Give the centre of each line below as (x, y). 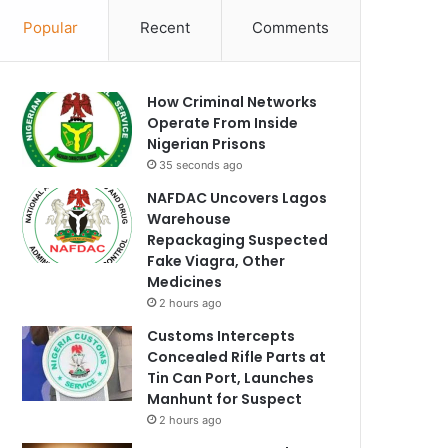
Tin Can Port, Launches (231, 378)
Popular (50, 27)
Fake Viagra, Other (216, 261)
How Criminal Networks (232, 102)
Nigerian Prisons (207, 144)
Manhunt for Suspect (225, 399)
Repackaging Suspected (238, 240)
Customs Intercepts (221, 336)
